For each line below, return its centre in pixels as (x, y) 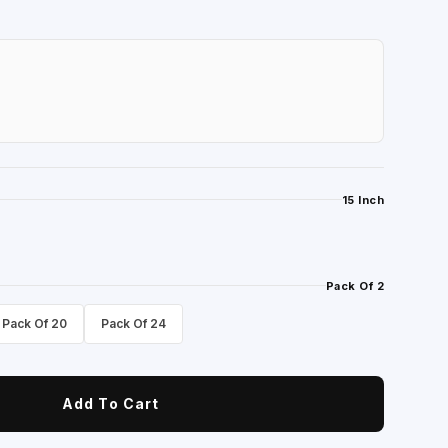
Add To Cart (111, 404)
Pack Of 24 (134, 323)
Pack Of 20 (35, 323)
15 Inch (362, 199)
